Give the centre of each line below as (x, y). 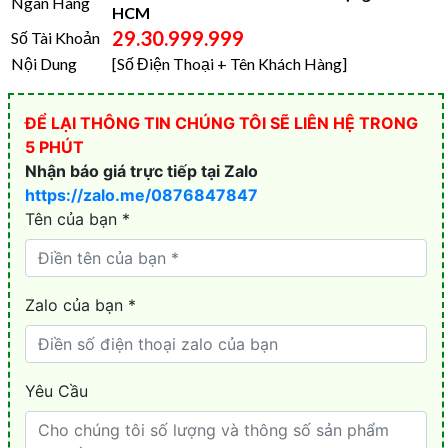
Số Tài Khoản (55, 38)
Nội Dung (44, 64)
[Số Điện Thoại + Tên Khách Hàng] (229, 64)
